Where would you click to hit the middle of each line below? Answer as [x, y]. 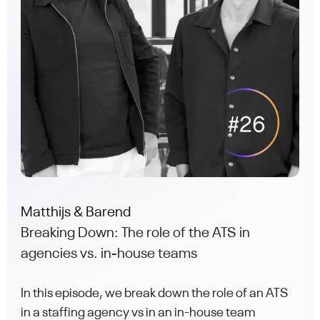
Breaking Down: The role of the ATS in [136, 234]
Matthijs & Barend [76, 213]
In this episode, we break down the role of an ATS [155, 294]
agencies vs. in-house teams [109, 254]
